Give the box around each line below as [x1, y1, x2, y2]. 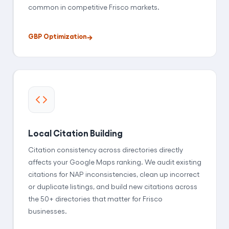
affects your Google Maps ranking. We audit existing [28, 157, 201, 166]
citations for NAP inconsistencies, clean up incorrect [28, 169, 199, 178]
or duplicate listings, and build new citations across [28, 181, 197, 191]
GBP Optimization [28, 32, 87, 40]
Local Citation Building [28, 127, 123, 138]
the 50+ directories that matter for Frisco [28, 194, 163, 203]
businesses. [28, 206, 67, 215]
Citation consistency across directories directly [28, 145, 183, 154]
